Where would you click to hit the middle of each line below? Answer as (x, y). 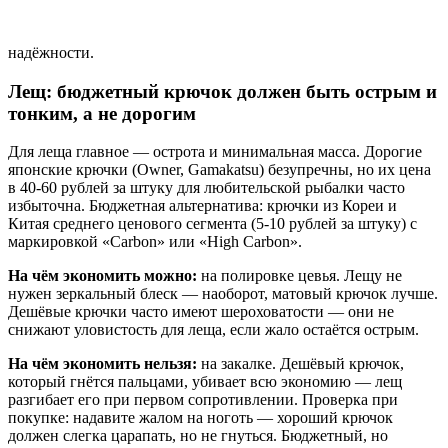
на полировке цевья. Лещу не (299, 276)
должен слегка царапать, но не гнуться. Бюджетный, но (198, 436)
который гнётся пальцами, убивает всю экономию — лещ (205, 382)
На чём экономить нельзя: (102, 364)
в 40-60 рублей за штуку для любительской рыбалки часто (206, 188)
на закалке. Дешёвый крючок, (300, 364)
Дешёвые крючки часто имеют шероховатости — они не (201, 312)
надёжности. (51, 52)
